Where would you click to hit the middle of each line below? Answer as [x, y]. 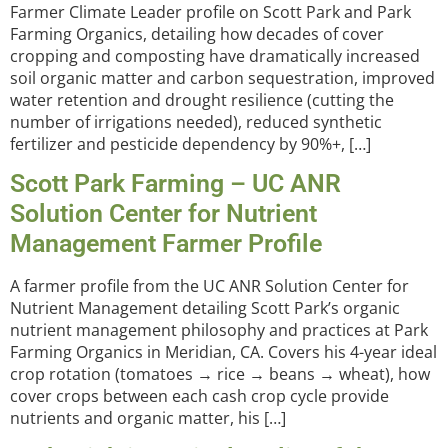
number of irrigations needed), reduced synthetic [196, 121]
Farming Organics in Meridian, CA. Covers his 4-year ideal [223, 351]
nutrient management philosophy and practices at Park [219, 329]
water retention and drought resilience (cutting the [202, 99]
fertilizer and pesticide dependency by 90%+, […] [190, 143]
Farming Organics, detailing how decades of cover [197, 33]
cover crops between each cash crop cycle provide [199, 395]
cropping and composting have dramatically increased [215, 55]
